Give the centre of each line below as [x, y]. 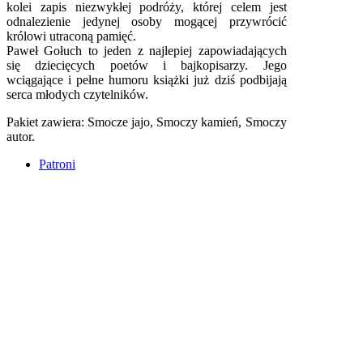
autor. [21, 137]
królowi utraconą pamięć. [71, 36]
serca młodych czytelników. [77, 95]
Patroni [57, 164]
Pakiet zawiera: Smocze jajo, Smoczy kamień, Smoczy [147, 122]
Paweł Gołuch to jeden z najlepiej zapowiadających [147, 51]
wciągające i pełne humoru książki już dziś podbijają [147, 80]
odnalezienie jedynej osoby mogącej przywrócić [147, 22]
